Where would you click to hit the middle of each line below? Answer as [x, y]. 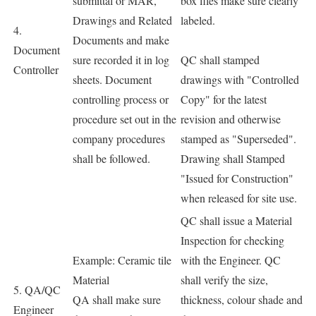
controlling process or [121, 99]
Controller [36, 70]
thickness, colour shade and [242, 300]
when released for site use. [239, 198]
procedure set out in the [124, 119]
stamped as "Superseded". [238, 139]
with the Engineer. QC [231, 260]
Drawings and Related [122, 20]
